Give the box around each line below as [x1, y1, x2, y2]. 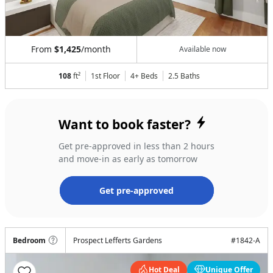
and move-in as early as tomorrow [58, 152, 197, 165]
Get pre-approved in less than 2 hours [58, 140, 214, 152]
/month [81, 43, 111, 55]
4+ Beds [130, 70, 158, 81]
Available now [179, 44, 226, 55]
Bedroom [13, 235, 46, 246]
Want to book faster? [58, 115, 194, 133]
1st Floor [91, 70, 120, 81]
